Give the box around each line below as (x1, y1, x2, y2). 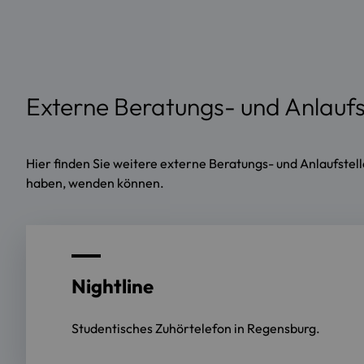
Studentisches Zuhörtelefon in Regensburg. (71, 319, 320, 336)
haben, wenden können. (26, 174, 164, 191)
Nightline (71, 273, 154, 298)
